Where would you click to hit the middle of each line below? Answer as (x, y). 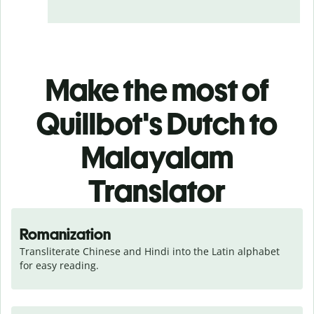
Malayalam (157, 157)
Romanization (65, 234)
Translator (157, 191)
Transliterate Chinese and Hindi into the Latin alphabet (150, 251)
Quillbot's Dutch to (157, 123)
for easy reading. (59, 265)
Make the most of (157, 90)
